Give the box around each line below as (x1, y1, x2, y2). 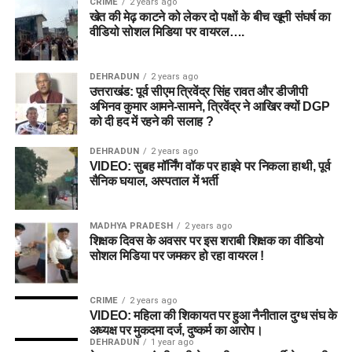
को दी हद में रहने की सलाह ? (89, 114, 214, 128)
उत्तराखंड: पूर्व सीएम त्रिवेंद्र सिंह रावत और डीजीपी (89, 84, 308, 98)
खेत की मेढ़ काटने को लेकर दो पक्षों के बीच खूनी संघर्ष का (89, 9, 332, 24)
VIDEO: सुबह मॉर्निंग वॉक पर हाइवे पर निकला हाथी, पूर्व (89, 159, 331, 173)
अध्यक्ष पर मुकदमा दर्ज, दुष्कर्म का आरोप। (89, 323, 263, 337)
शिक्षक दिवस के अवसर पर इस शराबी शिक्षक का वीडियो (89, 233, 324, 247)
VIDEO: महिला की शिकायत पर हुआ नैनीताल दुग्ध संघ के (89, 308, 337, 322)
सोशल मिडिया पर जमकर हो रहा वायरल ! (89, 248, 265, 262)
